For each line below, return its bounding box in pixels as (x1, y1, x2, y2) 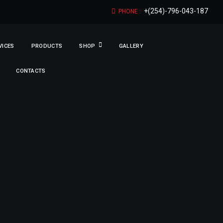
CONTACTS (16, 68, 46, 74)
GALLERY (118, 43, 143, 49)
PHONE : (118, 8, 142, 15)
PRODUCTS (31, 43, 63, 49)
